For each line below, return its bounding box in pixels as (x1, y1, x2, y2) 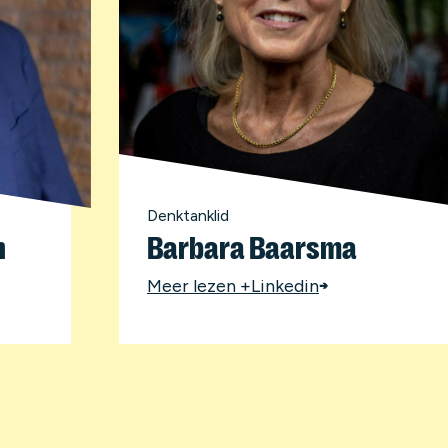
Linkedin (250, 274, 319, 297)
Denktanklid (146, 206, 229, 225)
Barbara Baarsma (146, 229, 357, 267)
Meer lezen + (146, 274, 251, 297)
